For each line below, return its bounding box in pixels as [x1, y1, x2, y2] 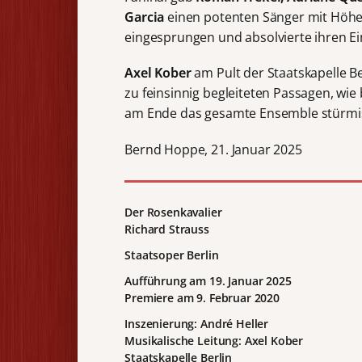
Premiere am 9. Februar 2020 [124, 290, 280, 306]
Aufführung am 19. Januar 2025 [124, 273, 292, 289]
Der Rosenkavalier [124, 204, 222, 220]
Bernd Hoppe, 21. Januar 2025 [124, 140, 302, 158]
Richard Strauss [124, 221, 209, 237]
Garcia [124, 8, 165, 27]
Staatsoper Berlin [124, 246, 219, 263]
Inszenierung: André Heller [124, 316, 269, 332]
